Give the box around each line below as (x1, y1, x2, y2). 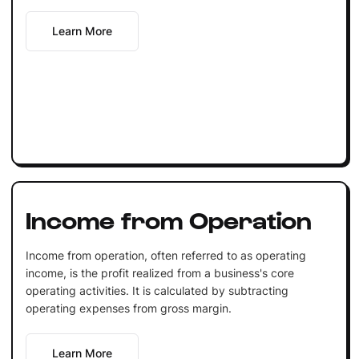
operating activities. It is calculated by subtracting (25, 283, 288, 297)
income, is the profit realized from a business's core (25, 265, 294, 280)
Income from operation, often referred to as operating (25, 248, 306, 262)
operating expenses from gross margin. (25, 301, 232, 315)
